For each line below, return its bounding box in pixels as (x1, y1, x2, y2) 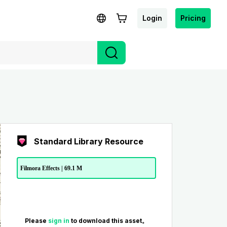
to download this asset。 (70, 217, 148, 225)
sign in (48, 217, 71, 225)
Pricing (180, 13, 206, 22)
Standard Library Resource (33, 136, 143, 146)
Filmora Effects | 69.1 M (20, 164, 82, 172)
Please (24, 217, 48, 225)
